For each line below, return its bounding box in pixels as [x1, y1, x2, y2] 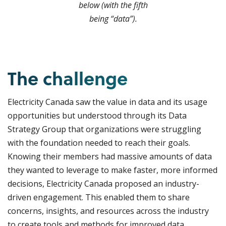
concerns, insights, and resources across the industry [8, 205, 209, 217]
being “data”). [89, 13, 137, 25]
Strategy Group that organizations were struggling [8, 124, 201, 135]
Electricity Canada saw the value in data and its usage [8, 96, 207, 108]
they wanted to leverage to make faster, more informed [8, 164, 217, 176]
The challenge [8, 65, 128, 92]
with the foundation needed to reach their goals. [8, 137, 190, 149]
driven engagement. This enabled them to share [8, 192, 190, 203]
